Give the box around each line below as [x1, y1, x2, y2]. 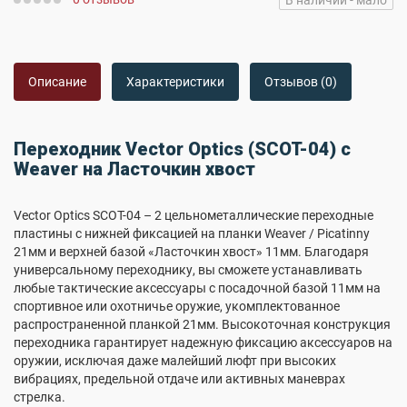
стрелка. [14, 390, 65, 404]
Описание [28, 74, 86, 89]
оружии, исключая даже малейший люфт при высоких [14, 353, 336, 368]
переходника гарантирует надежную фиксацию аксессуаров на [14, 335, 392, 350]
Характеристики [126, 74, 224, 89]
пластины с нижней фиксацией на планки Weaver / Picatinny [14, 226, 370, 241]
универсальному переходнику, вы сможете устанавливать [14, 263, 362, 277]
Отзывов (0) [264, 74, 337, 89]
